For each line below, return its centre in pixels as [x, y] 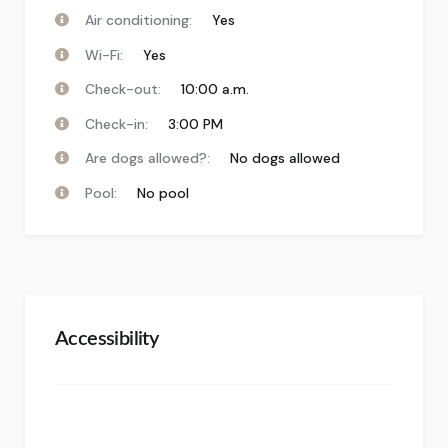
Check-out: [123, 89]
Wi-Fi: [104, 54]
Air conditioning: [138, 20]
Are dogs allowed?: [147, 158]
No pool [163, 192]
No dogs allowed [285, 158]
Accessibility [107, 338]
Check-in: [116, 123]
